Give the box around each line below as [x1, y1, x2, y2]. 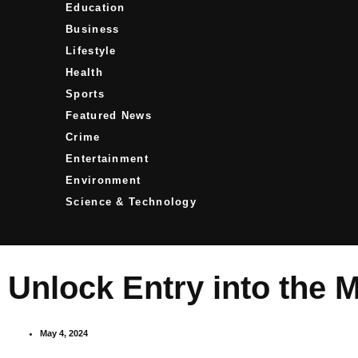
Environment [66, 173, 141, 185]
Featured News [66, 109, 152, 121]
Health [66, 66, 103, 78]
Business [66, 22, 120, 34]
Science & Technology [66, 195, 197, 207]
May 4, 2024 [40, 328, 88, 338]
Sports [66, 87, 105, 99]
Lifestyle [66, 44, 117, 56]
